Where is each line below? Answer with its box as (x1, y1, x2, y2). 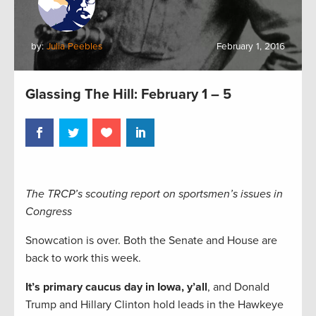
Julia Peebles (47, 41, 102, 52)
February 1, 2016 (217, 41, 285, 52)
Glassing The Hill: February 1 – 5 (25, 86, 231, 103)
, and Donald (207, 279, 269, 294)
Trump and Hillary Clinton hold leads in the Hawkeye (25, 297, 284, 312)
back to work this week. (25, 250, 141, 265)
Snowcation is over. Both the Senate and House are (25, 233, 277, 248)
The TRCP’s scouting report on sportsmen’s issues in (25, 186, 283, 201)
